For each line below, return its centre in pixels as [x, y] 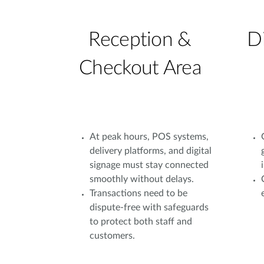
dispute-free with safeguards [149, 207]
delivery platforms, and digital [151, 151]
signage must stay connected [149, 165]
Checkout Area [140, 68]
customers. [112, 236]
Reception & [140, 40]
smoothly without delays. [142, 179]
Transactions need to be [138, 193]
